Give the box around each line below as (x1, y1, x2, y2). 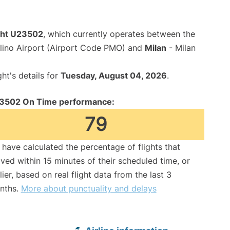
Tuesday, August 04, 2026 (61, 70, 167, 81)
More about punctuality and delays (21, 183, 157, 194)
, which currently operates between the (43, 29, 195, 40)
